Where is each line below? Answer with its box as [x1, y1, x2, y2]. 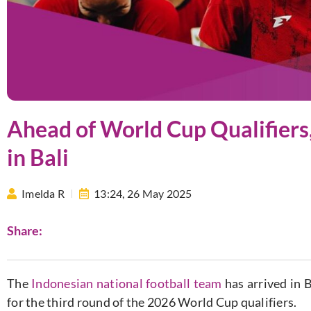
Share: [7, 223, 42, 239]
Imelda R [22, 186, 65, 200]
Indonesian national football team [31, 275, 222, 291]
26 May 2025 [126, 186, 192, 200]
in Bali [7, 143, 69, 171]
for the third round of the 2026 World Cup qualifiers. [7, 294, 297, 310]
